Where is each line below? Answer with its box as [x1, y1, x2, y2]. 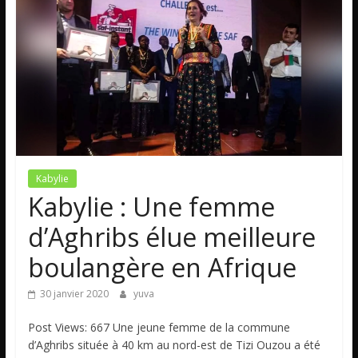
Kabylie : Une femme [27, 189, 275, 225]
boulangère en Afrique [27, 250, 296, 285]
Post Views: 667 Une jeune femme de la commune [27, 320, 290, 336]
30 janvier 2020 [39, 287, 109, 301]
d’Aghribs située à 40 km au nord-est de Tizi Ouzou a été [27, 337, 320, 353]
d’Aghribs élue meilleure [27, 220, 316, 255]
